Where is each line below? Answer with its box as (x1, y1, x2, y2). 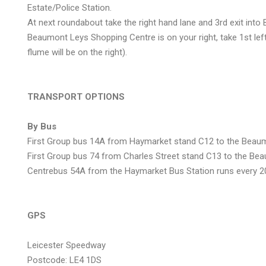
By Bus (27, 121, 56, 132)
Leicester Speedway (27, 240, 106, 251)
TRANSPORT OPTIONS (27, 91, 125, 102)
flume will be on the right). (27, 47, 127, 58)
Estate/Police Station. (27, 2, 112, 13)
